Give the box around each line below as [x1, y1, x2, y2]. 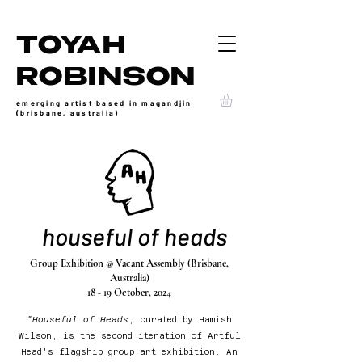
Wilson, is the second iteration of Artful [18, 330, 241, 340]
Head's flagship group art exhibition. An [21, 347, 238, 356]
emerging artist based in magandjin [16, 99, 192, 107]
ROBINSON [16, 68, 196, 91]
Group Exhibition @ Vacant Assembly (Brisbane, [30, 256, 229, 270]
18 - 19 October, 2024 [87, 285, 171, 299]
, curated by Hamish [128, 314, 232, 324]
